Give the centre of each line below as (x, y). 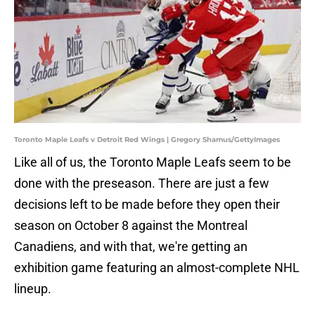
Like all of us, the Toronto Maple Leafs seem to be (153, 162)
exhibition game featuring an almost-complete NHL (157, 268)
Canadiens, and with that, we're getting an (131, 247)
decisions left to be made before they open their (147, 205)
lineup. (33, 289)
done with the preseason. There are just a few (142, 184)
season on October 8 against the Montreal (131, 226)
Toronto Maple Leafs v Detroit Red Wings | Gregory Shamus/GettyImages (147, 140)
